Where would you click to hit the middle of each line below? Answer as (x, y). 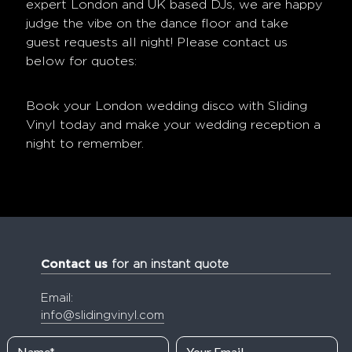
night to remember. (84, 144)
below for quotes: (81, 62)
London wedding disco (164, 106)
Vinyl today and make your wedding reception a (173, 125)
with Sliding (270, 106)
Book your (60, 106)
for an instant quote (168, 265)
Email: (57, 299)
